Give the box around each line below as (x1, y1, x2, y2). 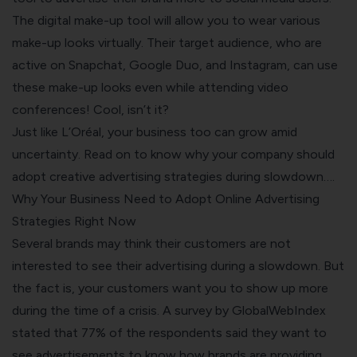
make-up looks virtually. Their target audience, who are (12, 34, 322, 50)
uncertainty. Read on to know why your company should (12, 146, 335, 162)
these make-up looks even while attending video (12, 79, 288, 95)
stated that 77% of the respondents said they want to (12, 324, 327, 340)
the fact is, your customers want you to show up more (12, 280, 328, 296)
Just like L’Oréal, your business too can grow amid (12, 124, 297, 139)
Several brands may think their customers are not (12, 235, 291, 251)
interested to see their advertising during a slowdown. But (12, 257, 344, 273)
